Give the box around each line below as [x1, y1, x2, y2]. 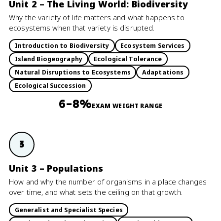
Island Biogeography [14, 54, 82, 63]
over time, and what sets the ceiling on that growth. [9, 187, 183, 197]
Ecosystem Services [120, 41, 185, 50]
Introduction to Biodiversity [14, 41, 110, 50]
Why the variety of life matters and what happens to [9, 12, 184, 22]
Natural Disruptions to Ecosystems [14, 68, 131, 76]
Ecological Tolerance [94, 54, 162, 63]
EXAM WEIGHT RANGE [92, 102, 163, 110]
